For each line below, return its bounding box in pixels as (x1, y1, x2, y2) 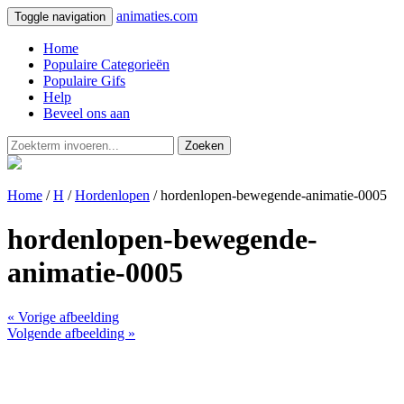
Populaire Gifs (43, 73, 125, 88)
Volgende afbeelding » (7, 325, 135, 341)
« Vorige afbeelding (7, 308, 119, 325)
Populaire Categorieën (43, 57, 170, 72)
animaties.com (116, 8, 197, 23)
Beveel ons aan (43, 106, 130, 121)
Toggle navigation (14, 10, 106, 23)
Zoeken (185, 139, 224, 152)
